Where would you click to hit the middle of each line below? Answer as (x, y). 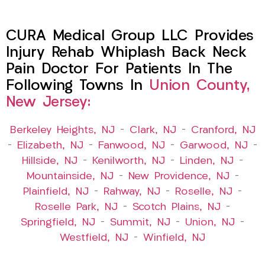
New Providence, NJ (179, 177)
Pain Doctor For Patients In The (119, 70)
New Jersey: (48, 103)
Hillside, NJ (50, 161)
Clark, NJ (153, 131)
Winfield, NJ (174, 238)
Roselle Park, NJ (76, 208)
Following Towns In (77, 86)
